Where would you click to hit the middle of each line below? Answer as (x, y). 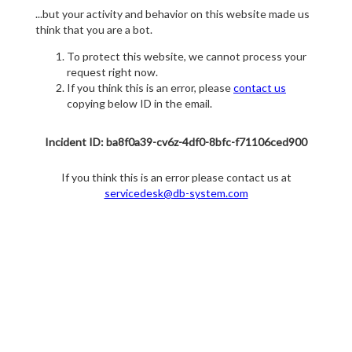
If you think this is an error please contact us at (176, 178)
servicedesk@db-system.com (176, 193)
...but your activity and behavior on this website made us (172, 14)
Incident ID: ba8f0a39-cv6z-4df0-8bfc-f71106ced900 (176, 142)
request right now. (112, 72)
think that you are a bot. (94, 30)
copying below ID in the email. (139, 104)
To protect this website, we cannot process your (187, 57)
